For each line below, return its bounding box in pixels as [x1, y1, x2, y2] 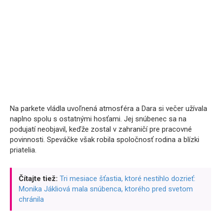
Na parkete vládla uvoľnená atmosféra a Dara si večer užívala [10, 104, 207, 113]
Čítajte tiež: [19, 174, 58, 183]
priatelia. [10, 145, 37, 154]
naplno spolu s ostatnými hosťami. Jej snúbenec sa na [10, 114, 186, 123]
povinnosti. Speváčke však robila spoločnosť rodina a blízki [10, 135, 199, 144]
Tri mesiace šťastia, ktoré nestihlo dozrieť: [60, 174, 195, 183]
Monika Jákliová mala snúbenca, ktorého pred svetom [19, 184, 193, 193]
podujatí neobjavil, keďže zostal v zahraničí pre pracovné [10, 124, 192, 134]
